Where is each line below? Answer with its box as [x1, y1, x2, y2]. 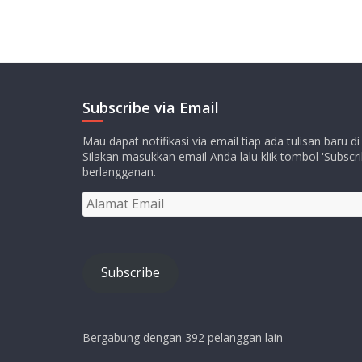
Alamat [82, 190, 119, 206]
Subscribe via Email [82, 97, 219, 117]
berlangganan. [82, 163, 156, 179]
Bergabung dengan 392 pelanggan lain [82, 329, 283, 345]
